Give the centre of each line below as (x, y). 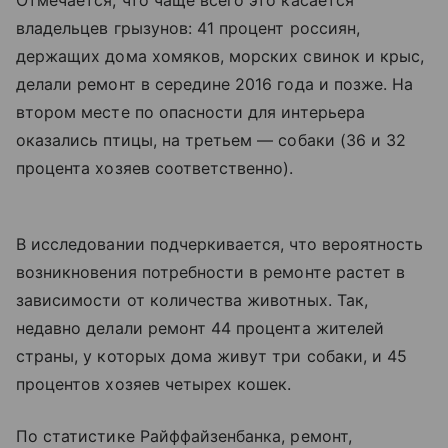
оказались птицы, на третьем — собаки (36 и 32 (211, 140)
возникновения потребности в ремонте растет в (211, 272)
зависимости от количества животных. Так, (192, 300)
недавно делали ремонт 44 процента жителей (200, 328)
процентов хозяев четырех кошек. (154, 384)
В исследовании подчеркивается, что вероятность (220, 244)
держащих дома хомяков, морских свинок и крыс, (220, 56)
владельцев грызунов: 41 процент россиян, (188, 28)
